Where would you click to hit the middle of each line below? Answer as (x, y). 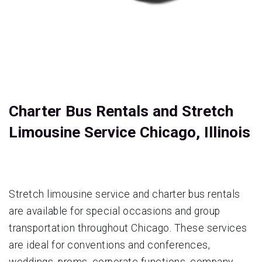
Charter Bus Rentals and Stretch (121, 111)
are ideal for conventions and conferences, (109, 245)
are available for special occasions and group (115, 211)
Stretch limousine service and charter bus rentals (125, 194)
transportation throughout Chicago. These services (128, 228)
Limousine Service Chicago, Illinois (130, 132)
